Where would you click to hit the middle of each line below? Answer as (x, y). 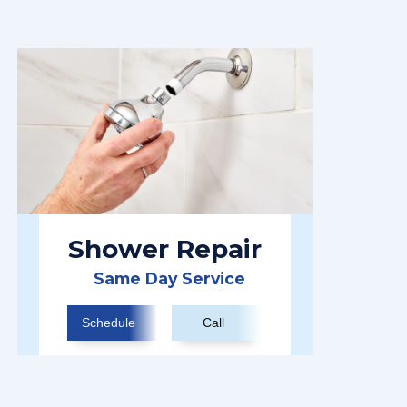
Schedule (109, 322)
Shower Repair (164, 248)
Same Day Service (169, 278)
